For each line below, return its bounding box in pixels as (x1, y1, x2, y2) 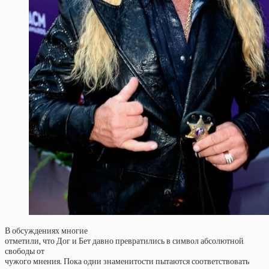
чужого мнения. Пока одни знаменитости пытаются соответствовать (5, 256, 249, 267)
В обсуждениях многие (5, 226, 88, 237)
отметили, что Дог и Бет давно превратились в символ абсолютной (5, 236, 244, 247)
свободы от (5, 246, 44, 257)
